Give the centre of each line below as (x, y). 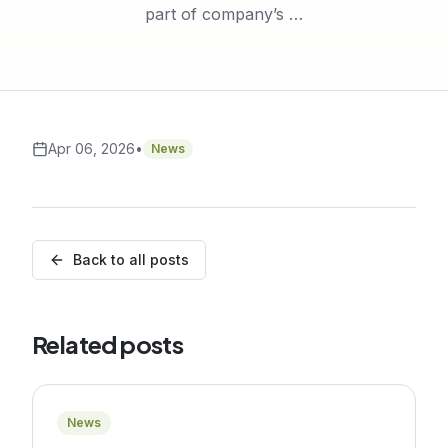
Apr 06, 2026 (91, 148)
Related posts (108, 344)
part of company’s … (224, 14)
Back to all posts (131, 259)
